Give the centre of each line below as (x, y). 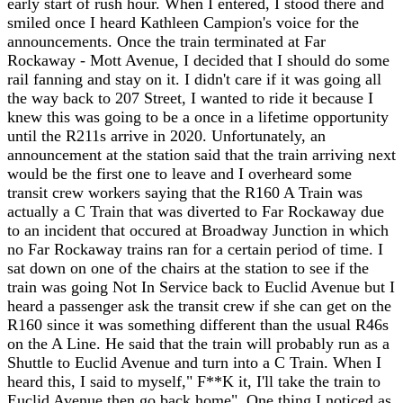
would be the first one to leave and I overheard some (179, 174)
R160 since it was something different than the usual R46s (198, 325)
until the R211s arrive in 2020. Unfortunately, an (166, 136)
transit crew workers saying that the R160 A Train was (185, 193)
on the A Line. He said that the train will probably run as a (198, 344)
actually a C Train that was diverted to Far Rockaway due (196, 211)
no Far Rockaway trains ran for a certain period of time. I (195, 249)
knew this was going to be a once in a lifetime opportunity (198, 117)
